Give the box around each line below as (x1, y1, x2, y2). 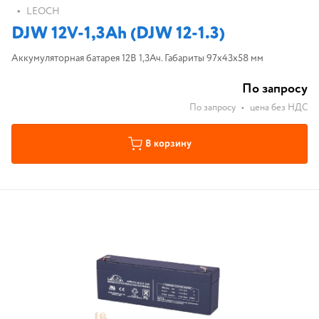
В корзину (145, 137, 192, 151)
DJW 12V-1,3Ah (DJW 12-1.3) (11, 21, 225, 46)
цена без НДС (250, 101, 308, 115)
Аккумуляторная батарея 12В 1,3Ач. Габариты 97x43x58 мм (11, 51, 263, 66)
